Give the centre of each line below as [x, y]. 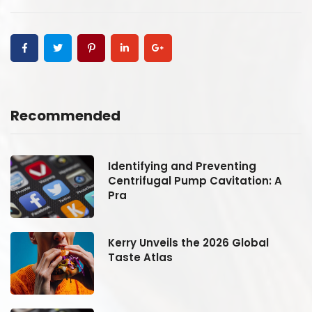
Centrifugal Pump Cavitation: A [195, 180]
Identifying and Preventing [182, 166]
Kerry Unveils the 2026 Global [188, 242]
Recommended [65, 115]
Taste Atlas [140, 257]
